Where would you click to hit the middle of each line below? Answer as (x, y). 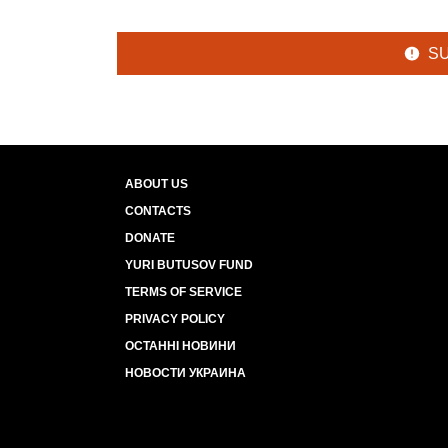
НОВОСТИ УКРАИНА (185, 373)
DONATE (150, 238)
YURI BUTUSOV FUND (189, 265)
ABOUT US (156, 184)
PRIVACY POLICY (175, 319)
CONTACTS (158, 211)
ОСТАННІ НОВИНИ (180, 346)
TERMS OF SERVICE (183, 292)
